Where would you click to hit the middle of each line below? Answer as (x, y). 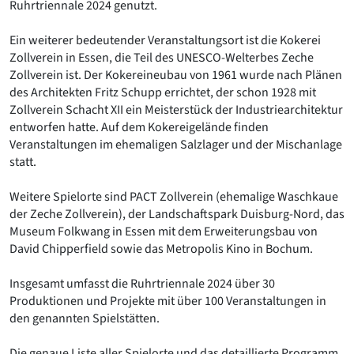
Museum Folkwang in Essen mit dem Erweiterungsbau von (164, 232)
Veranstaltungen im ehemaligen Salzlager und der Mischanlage (176, 145)
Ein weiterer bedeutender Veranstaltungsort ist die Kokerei (165, 41)
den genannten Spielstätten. (85, 319)
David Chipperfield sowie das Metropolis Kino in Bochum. (161, 249)
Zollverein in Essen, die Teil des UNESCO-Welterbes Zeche (162, 58)
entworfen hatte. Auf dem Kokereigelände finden (139, 128)
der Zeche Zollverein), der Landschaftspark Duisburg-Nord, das (177, 215)
